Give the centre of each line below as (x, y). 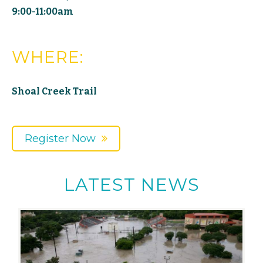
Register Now (60, 139)
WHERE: (48, 57)
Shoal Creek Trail (54, 92)
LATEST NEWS (131, 185)
